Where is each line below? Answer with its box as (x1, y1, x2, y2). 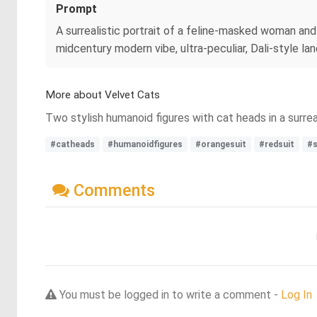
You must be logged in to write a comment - (57, 287, 281, 301)
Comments (69, 180, 155, 200)
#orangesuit (195, 139, 246, 149)
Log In (281, 287, 312, 301)
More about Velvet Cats (45, 88, 160, 101)
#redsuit (259, 139, 294, 149)
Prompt (56, 2, 97, 16)
